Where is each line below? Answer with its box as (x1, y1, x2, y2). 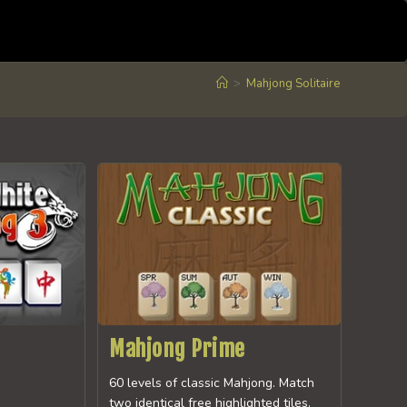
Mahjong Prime (109, 335, 245, 363)
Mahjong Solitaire (245, 75, 340, 92)
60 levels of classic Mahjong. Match (109, 374, 315, 392)
